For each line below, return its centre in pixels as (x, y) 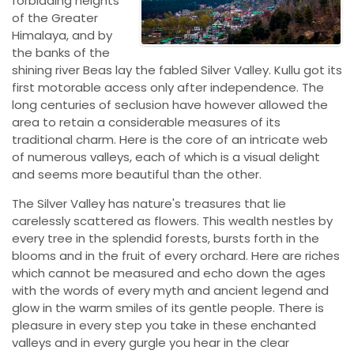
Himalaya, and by (62, 35)
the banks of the (61, 53)
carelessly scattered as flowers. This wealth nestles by (172, 221)
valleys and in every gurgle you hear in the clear (151, 343)
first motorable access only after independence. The (168, 87)
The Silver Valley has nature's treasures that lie (149, 203)
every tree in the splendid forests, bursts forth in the (166, 238)
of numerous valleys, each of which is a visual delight (166, 157)
